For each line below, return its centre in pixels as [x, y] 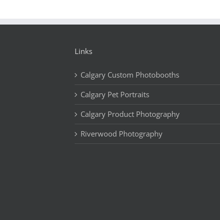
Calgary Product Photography [130, 114]
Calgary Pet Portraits [115, 94]
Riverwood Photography [122, 134]
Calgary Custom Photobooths [130, 75]
